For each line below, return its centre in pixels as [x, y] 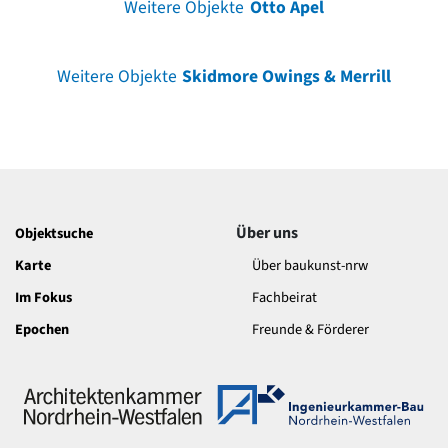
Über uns [267, 232]
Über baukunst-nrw [310, 265]
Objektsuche [54, 233]
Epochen [42, 329]
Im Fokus [43, 297]
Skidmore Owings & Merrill [287, 76]
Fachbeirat [284, 297]
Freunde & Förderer [310, 329]
